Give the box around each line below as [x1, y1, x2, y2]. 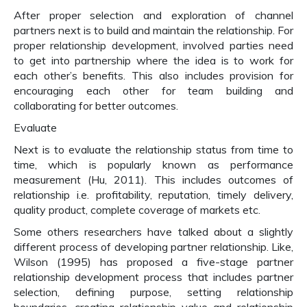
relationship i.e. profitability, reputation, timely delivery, [14, 188, 293, 201]
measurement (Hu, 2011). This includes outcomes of [14, 173, 293, 186]
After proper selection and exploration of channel [14, 8, 293, 22]
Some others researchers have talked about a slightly [14, 225, 293, 238]
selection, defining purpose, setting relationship [14, 285, 293, 299]
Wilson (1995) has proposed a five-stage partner [14, 255, 293, 269]
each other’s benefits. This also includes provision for [14, 69, 293, 82]
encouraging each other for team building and [14, 84, 293, 97]
